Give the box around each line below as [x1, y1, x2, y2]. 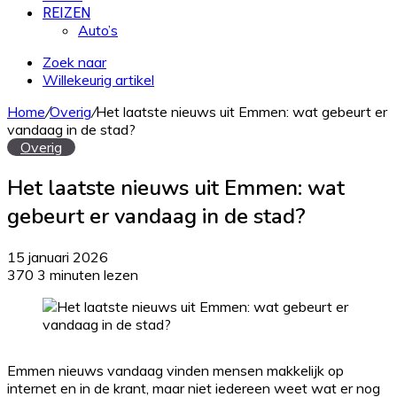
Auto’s [78, 21, 118, 39]
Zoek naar [43, 53, 106, 71]
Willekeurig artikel [43, 71, 154, 89]
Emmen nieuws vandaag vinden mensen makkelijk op [7, 361, 344, 379]
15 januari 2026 [7, 247, 108, 266]
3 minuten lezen [37, 265, 138, 284]
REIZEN [43, 4, 90, 21]
